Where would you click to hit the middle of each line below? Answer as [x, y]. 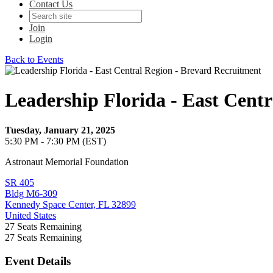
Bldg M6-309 [31, 193]
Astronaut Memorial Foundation [67, 161]
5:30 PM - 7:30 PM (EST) [55, 141]
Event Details [38, 261]
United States [30, 215]
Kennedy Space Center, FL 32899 [70, 204]
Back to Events [34, 59]
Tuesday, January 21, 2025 [60, 130]
